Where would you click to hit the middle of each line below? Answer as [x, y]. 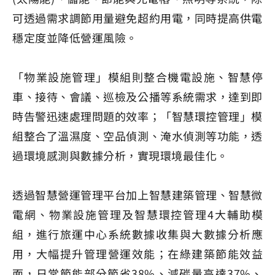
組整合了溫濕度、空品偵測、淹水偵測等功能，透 [137, 136]
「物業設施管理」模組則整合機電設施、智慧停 [137, 77]
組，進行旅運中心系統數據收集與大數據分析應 [137, 234]
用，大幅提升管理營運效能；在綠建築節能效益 [137, 254]
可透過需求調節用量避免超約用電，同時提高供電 [137, 18]
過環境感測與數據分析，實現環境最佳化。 [120, 156]
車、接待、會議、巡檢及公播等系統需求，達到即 [137, 97]
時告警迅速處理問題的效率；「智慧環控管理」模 [137, 116]
